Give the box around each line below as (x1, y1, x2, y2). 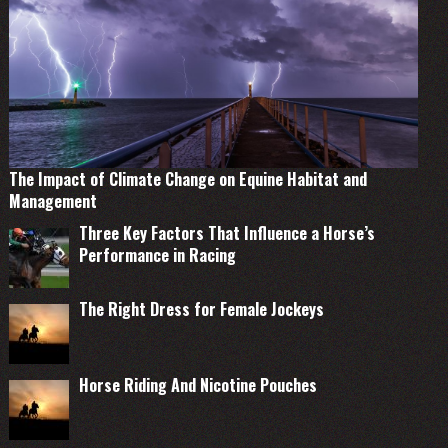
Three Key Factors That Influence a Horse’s (78, 221, 375, 246)
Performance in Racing (78, 243, 236, 268)
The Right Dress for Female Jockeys (78, 297, 324, 322)
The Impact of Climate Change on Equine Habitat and (8, 167, 367, 192)
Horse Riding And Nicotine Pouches (78, 373, 317, 398)
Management (8, 189, 97, 214)
